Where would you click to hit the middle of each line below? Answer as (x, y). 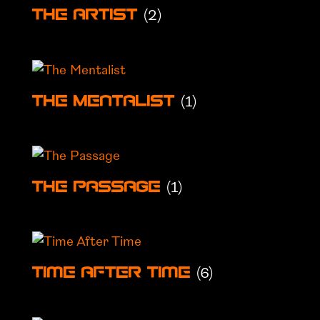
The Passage (99, 187)
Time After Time (114, 274)
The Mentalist (106, 102)
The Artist (87, 16)
